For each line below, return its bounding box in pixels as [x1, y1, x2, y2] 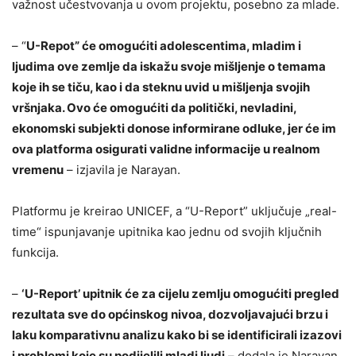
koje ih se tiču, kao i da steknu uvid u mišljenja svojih [12, 79, 310, 95]
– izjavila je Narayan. [64, 162, 180, 178]
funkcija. [12, 245, 59, 261]
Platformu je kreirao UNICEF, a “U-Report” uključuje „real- [12, 203, 337, 219]
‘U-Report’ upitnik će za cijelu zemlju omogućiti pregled [21, 286, 339, 302]
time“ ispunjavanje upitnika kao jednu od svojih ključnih [12, 224, 322, 240]
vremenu [12, 162, 64, 178]
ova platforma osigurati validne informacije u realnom [12, 141, 320, 157]
